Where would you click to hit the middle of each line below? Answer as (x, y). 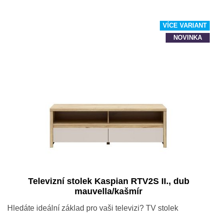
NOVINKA (188, 38)
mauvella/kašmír (108, 191)
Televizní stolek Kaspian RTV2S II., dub (108, 181)
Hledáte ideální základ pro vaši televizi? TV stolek (93, 208)
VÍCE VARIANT (185, 25)
